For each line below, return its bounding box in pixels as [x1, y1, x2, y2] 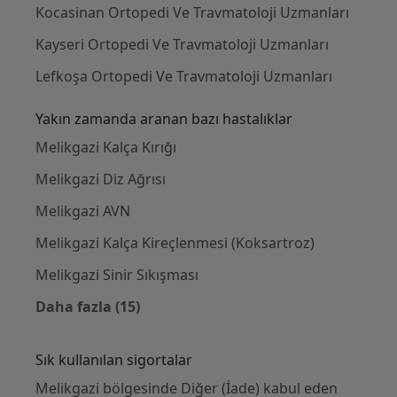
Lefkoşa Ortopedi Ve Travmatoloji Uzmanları [35, 66, 332, 86]
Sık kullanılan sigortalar [35, 349, 192, 370]
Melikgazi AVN [35, 200, 130, 221]
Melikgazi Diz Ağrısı [35, 168, 166, 189]
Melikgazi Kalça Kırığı [35, 136, 176, 157]
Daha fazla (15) [35, 296, 140, 316]
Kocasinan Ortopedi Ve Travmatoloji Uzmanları [35, 2, 349, 22]
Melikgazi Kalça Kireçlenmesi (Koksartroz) [35, 232, 315, 253]
